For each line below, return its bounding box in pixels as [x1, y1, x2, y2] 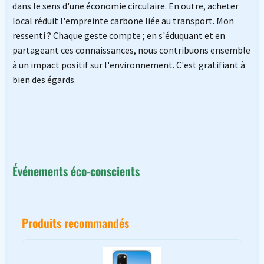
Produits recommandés [21, 214, 129, 232]
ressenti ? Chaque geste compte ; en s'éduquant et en [12, 29, 225, 42]
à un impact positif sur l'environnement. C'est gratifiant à [12, 59, 245, 71]
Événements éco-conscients [12, 162, 140, 180]
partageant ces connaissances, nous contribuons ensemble [12, 44, 250, 57]
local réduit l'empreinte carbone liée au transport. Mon [12, 15, 234, 27]
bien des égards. [12, 74, 76, 86]
